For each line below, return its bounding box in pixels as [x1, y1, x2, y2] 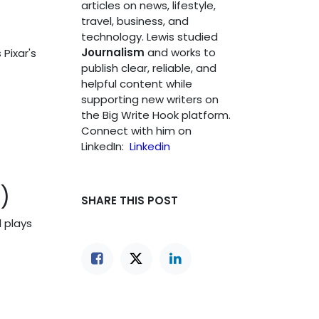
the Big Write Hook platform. [80, 108, 231, 122]
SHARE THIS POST [80, 193, 178, 208]
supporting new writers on [80, 92, 219, 107]
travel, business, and [80, 14, 189, 28]
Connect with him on [80, 123, 192, 138]
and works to [144, 45, 216, 60]
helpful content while [80, 76, 192, 91]
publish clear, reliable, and [80, 61, 216, 75]
